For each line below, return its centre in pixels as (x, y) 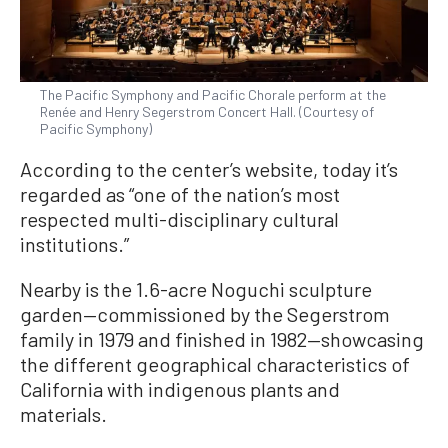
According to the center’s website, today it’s (209, 169)
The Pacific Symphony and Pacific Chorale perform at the (213, 95)
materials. (63, 414)
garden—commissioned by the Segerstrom (205, 314)
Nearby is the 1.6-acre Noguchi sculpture (196, 289)
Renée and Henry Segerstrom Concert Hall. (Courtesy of (207, 112)
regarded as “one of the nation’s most (180, 194)
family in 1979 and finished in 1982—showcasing (222, 339)
